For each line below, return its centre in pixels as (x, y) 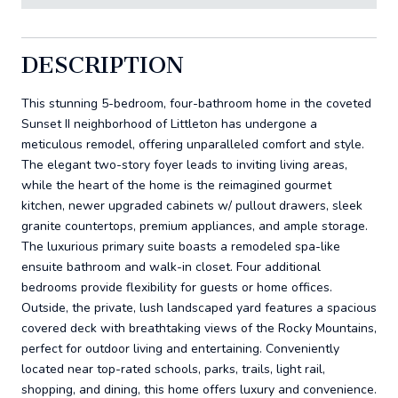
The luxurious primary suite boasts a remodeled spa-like (181, 246)
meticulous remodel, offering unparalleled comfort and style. (193, 144)
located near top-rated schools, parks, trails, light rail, (173, 369)
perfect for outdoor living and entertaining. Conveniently (180, 348)
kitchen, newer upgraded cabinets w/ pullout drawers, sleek (192, 205)
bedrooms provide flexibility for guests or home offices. (177, 287)
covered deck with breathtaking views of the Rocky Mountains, (199, 328)
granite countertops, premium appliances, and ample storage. (195, 226)
